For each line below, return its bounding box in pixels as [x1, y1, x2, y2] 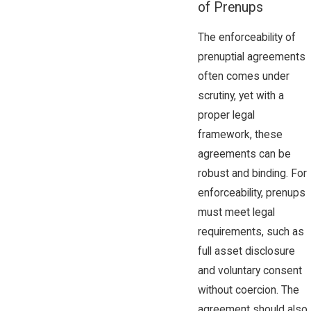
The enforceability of [197, 31, 296, 44]
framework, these [197, 128, 283, 141]
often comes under [197, 69, 289, 83]
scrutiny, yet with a [197, 89, 284, 102]
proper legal [197, 108, 255, 121]
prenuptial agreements [197, 50, 305, 63]
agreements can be [197, 147, 291, 160]
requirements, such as [197, 225, 304, 238]
